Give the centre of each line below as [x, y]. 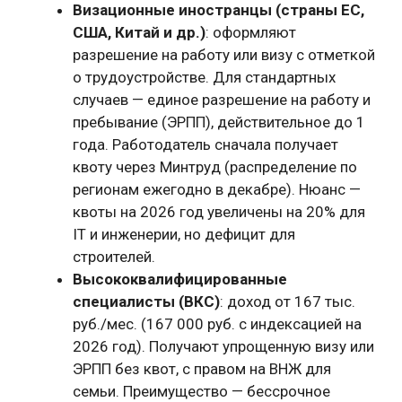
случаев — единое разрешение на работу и [222, 100]
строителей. [114, 257]
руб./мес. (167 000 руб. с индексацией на [217, 324]
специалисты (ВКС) [146, 301]
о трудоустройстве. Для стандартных [204, 77]
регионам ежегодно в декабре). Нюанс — [217, 189]
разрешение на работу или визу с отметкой [224, 55]
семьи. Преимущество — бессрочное [201, 391]
